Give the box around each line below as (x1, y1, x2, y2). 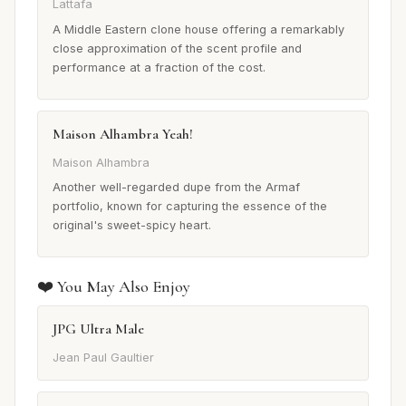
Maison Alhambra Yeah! (53, 125, 193, 144)
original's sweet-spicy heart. (53, 218, 211, 233)
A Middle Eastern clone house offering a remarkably (53, 23, 344, 37)
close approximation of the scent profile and (53, 42, 302, 56)
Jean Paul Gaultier (53, 350, 154, 364)
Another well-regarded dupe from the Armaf (53, 180, 300, 195)
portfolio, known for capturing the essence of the (53, 199, 327, 214)
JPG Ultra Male (53, 320, 144, 339)
